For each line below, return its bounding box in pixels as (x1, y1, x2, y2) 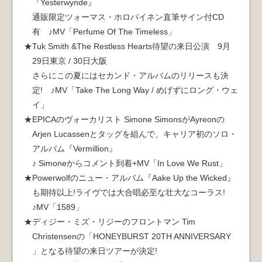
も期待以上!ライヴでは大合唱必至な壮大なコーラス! (32, 188, 225, 198)
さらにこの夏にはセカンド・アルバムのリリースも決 (32, 71, 229, 81)
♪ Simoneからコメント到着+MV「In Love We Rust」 (32, 158, 227, 168)
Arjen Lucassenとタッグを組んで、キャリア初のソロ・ (32, 129, 237, 139)
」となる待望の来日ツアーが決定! (32, 246, 157, 256)
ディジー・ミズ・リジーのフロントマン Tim (32, 217, 195, 227)
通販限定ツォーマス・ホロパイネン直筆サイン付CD (32, 12, 224, 22)
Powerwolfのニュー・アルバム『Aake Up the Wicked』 (32, 173, 235, 183)
